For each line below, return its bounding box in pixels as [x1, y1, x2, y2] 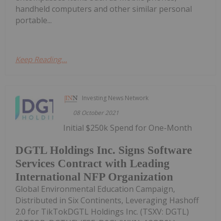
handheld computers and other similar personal [15, 3, 192, 15]
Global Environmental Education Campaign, [15, 183, 175, 194]
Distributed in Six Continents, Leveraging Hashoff [15, 194, 199, 206]
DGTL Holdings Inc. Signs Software [15, 144, 192, 156]
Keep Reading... [15, 54, 67, 65]
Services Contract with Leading [15, 157, 170, 170]
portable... [15, 15, 52, 26]
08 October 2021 [73, 109, 119, 117]
